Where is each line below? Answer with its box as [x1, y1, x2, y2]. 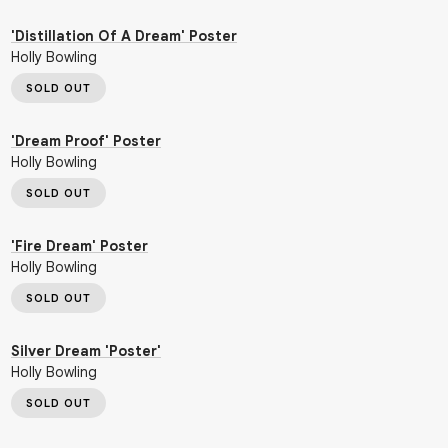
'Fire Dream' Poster [11, 237, 148, 255]
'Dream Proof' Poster [11, 132, 161, 150]
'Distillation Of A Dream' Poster [11, 27, 237, 45]
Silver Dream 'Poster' [11, 342, 161, 360]
